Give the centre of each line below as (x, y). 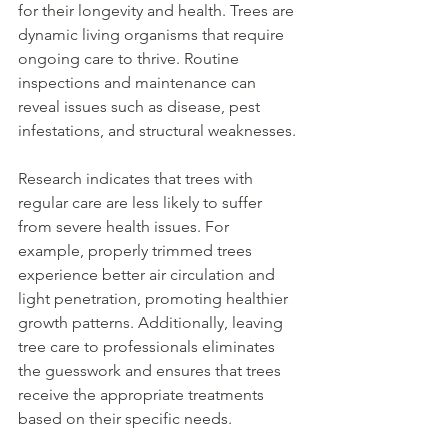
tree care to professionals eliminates (148, 346)
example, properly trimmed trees (137, 250)
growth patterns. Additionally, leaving (152, 322)
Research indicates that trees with (137, 178)
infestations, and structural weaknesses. (157, 130)
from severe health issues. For (125, 226)
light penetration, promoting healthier (155, 298)
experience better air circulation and (148, 274)
